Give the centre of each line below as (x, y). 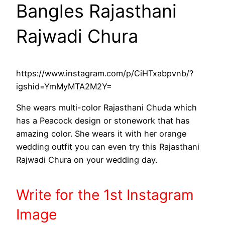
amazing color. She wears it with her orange (101, 134)
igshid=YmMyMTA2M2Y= (64, 87)
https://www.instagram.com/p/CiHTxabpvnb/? (105, 74)
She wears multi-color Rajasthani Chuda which (106, 108)
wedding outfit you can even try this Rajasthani (108, 147)
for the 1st (91, 195)
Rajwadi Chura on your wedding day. (87, 160)
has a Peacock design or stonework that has (103, 121)
